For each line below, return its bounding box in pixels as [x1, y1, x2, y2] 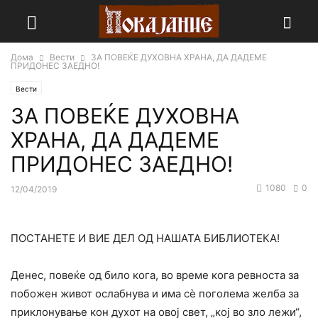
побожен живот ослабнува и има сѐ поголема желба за [11, 287, 299, 301]
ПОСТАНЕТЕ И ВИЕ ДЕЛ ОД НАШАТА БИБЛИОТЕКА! [11, 231, 280, 246]
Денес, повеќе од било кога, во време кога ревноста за [11, 268, 299, 283]
